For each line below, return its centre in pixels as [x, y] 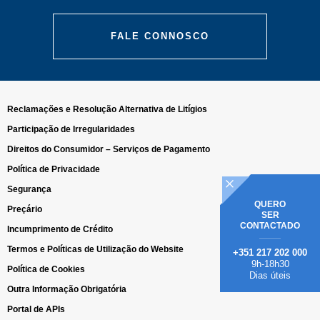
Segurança [29, 189]
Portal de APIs [36, 309]
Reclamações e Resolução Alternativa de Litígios [107, 109]
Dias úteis [270, 275]
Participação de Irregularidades [71, 129]
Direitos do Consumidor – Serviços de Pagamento [109, 149]
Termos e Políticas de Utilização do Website [95, 249]
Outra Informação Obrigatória [67, 289]
